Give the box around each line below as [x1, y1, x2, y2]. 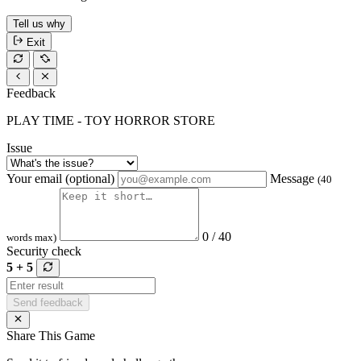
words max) [6, 231, 56, 244]
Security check [6, 244, 81, 259]
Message [270, 172, 317, 186]
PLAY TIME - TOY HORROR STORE [6, 114, 215, 128]
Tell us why [13, 18, 65, 31]
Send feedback [13, 296, 83, 309]
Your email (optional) [6, 172, 114, 186]
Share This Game [6, 328, 95, 342]
